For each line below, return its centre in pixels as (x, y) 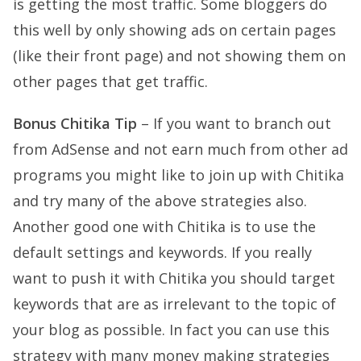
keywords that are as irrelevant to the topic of (174, 303)
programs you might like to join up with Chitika (178, 174)
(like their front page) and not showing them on (179, 55)
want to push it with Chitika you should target (174, 278)
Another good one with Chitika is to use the (164, 226)
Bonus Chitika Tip (75, 123)
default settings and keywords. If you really (162, 252)
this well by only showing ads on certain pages (174, 29)
